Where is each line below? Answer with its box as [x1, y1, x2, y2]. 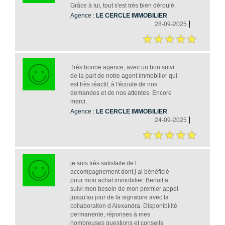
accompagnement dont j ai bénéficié [70, 168, 169, 175]
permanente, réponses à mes [70, 210, 150, 218]
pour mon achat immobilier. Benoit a [70, 176, 168, 184]
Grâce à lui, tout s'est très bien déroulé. [70, 2, 176, 9]
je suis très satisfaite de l [70, 159, 137, 167]
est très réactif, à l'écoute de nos [70, 80, 157, 88]
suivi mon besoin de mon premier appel [70, 185, 178, 192]
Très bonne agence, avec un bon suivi [70, 63, 174, 71]
